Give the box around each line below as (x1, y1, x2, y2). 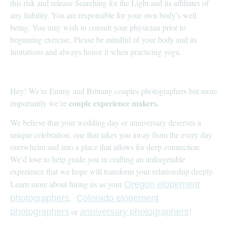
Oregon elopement (124, 179, 200, 190)
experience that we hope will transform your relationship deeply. (10, 166, 214, 177)
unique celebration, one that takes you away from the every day (10, 129, 212, 140)
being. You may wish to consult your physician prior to (10, 22, 186, 33)
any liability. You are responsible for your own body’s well (10, 10, 196, 21)
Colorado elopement (76, 193, 159, 204)
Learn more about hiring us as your (10, 179, 124, 190)
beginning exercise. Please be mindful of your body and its (10, 34, 197, 45)
